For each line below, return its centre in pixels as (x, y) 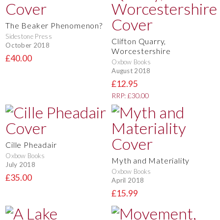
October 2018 (28, 45)
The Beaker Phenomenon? (54, 25)
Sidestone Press (29, 36)
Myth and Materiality (151, 160)
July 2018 (21, 165)
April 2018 (128, 180)
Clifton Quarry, (139, 41)
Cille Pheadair (31, 144)
